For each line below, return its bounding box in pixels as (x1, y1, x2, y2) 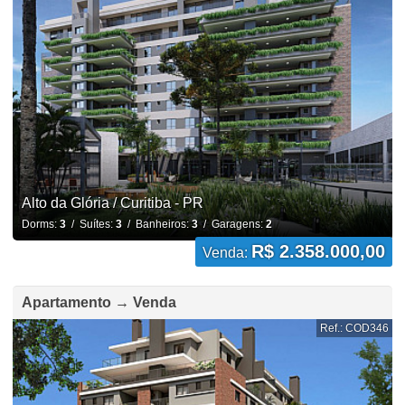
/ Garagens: (197, 217, 266, 231)
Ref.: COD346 (320, 321, 390, 334)
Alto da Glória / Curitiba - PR (21, 194, 203, 211)
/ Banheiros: (121, 217, 192, 231)
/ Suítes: (65, 217, 116, 231)
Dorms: (21, 217, 60, 231)
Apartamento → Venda (21, 294, 176, 310)
